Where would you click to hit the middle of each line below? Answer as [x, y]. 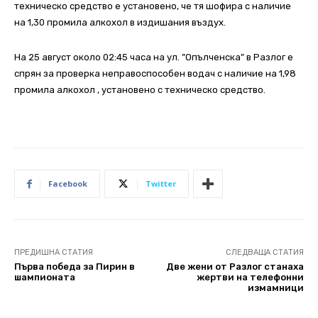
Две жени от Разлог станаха [235, 267]
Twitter [161, 184]
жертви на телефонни [250, 278]
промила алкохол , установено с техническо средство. [140, 90]
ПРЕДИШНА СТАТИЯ [54, 253]
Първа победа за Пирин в [75, 267]
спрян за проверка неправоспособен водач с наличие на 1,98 [155, 74]
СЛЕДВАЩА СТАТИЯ [264, 253]
